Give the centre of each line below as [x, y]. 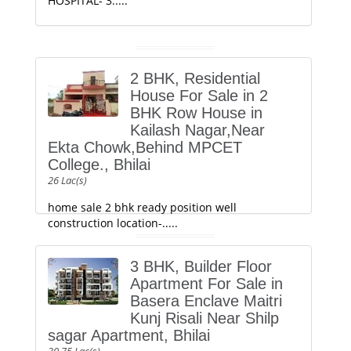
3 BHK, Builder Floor [201, 266]
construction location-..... [113, 223]
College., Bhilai [99, 165]
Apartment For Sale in [206, 284]
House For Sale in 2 [199, 96]
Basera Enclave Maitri [206, 301]
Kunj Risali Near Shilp [204, 318]
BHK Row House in [196, 113]
